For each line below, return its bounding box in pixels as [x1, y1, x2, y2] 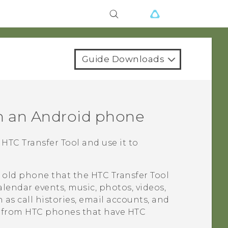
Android [31, 107, 92, 125]
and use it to [79, 138, 138, 148]
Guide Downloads [81, 54, 164, 64]
